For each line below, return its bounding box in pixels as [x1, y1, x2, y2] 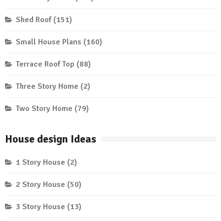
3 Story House [16, 202, 65, 212]
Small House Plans [16, 37, 81, 47]
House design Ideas [5, 132, 96, 146]
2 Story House [16, 180, 65, 190]
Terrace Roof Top [16, 59, 74, 70]
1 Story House [16, 157, 65, 168]
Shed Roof [16, 15, 51, 25]
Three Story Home [16, 81, 78, 92]
